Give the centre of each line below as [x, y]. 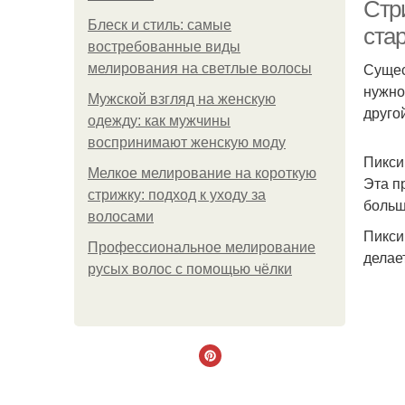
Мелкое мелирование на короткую [202, 173]
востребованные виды [164, 47]
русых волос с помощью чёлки [190, 269]
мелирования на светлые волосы [200, 68]
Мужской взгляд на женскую [182, 99]
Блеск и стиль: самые [160, 25]
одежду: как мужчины [159, 121]
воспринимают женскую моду [187, 142]
